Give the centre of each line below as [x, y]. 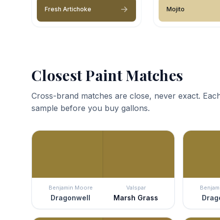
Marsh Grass [136, 197]
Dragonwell [70, 197]
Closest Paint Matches [108, 75]
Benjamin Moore [70, 187]
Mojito [176, 9]
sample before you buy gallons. [91, 108]
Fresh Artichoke [68, 9]
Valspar [136, 187]
